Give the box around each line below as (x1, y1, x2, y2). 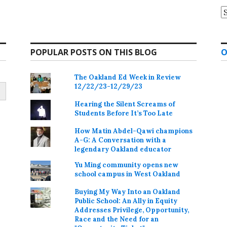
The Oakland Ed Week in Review (74, 72, 181, 82)
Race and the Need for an (74, 214, 159, 223)
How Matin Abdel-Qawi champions (74, 126, 193, 135)
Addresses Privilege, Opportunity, (74, 205, 190, 214)
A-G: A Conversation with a (74, 135, 167, 144)
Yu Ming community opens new (74, 160, 179, 169)
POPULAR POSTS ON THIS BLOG (30, 46, 157, 58)
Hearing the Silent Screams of (74, 99, 175, 108)
